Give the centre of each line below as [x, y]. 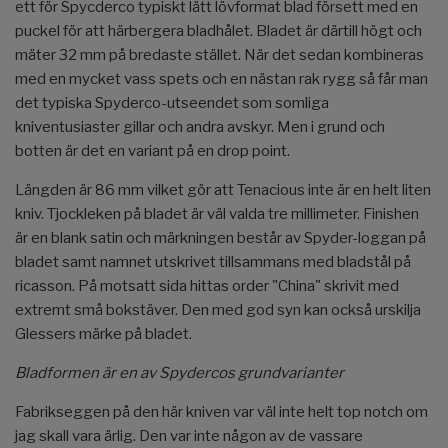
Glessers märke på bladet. [103, 334]
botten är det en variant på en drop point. [152, 151]
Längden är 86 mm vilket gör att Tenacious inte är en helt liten [223, 190]
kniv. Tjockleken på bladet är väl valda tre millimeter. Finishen [217, 214]
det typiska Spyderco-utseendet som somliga [172, 103]
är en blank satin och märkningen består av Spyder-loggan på [220, 238]
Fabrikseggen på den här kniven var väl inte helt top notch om [221, 412]
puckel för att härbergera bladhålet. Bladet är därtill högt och [218, 31]
